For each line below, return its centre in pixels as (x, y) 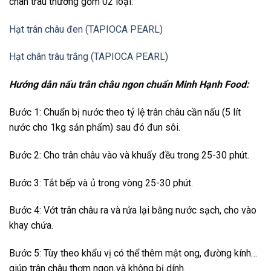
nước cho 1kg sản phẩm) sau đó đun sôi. (95, 127)
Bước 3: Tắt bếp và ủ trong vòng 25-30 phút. (101, 183)
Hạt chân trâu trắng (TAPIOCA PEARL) (89, 57)
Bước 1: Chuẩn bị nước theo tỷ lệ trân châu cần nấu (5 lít (125, 112)
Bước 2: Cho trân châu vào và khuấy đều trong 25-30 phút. (129, 155)
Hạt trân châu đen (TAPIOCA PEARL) (86, 29)
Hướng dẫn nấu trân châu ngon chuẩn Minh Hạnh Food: (129, 85)
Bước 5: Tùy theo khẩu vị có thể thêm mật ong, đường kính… (133, 253)
